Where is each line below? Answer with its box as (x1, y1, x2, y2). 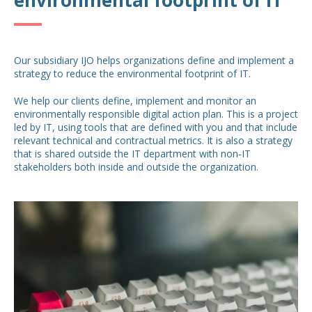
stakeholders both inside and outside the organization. (14, 159, 258, 173)
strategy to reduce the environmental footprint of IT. (14, 66, 251, 80)
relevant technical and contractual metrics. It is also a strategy (14, 133, 292, 147)
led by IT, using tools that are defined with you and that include (14, 120, 297, 134)
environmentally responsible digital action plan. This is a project (14, 107, 298, 120)
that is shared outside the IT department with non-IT (14, 146, 251, 160)
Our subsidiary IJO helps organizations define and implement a (14, 53, 294, 67)
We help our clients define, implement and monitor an (14, 93, 256, 107)
